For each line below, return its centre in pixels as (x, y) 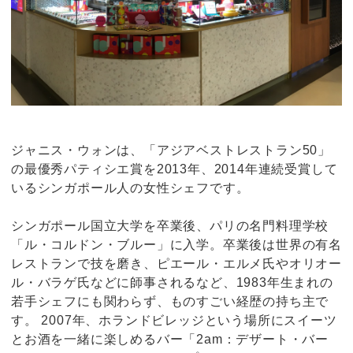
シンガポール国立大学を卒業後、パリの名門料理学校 (170, 225)
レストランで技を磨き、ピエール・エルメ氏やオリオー (176, 263)
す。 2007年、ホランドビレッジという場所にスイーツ (174, 320)
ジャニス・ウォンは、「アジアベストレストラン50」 (171, 150)
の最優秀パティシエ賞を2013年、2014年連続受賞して (175, 169)
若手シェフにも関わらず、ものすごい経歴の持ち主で (170, 301)
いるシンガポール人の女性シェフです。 (130, 188)
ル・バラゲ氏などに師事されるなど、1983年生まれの (172, 282)
